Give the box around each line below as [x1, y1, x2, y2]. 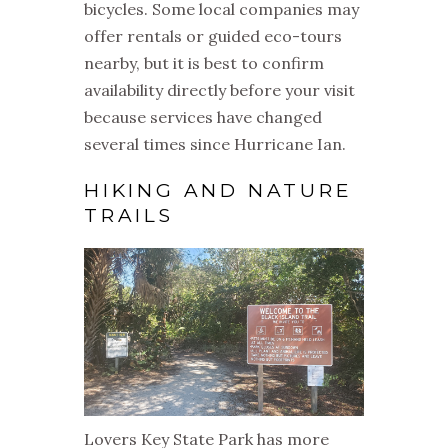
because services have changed [84, 106, 322, 127]
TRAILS [84, 203, 174, 227]
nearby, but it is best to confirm [84, 52, 324, 73]
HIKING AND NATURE [84, 178, 352, 202]
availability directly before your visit [84, 79, 355, 100]
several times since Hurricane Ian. [84, 133, 346, 154]
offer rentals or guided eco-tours [84, 25, 342, 46]
